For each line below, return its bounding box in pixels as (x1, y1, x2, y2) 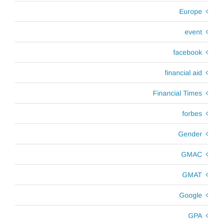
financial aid (165, 68, 202, 77)
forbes (182, 109, 202, 117)
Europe (179, 7, 202, 15)
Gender (178, 129, 202, 138)
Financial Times (153, 89, 202, 97)
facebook (173, 48, 202, 56)
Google (179, 191, 202, 199)
